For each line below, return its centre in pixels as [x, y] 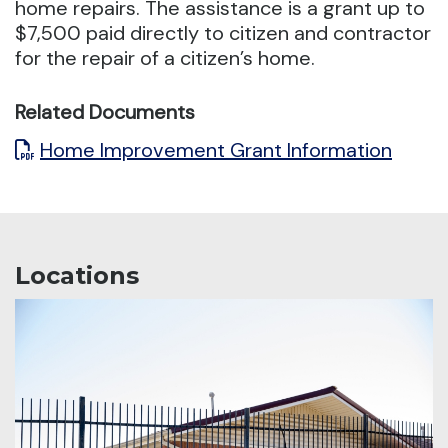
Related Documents [105, 111]
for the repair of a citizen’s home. [165, 57]
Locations [77, 275]
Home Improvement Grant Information [216, 149]
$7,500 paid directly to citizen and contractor [223, 32]
